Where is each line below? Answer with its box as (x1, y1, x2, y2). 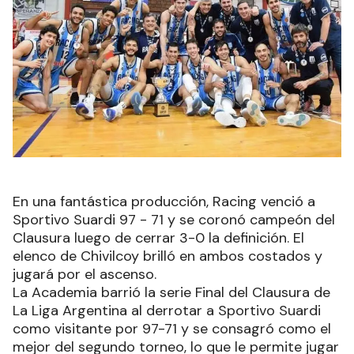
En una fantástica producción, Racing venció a (13, 192, 315, 212)
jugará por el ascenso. (13, 265, 156, 284)
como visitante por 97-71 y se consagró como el (13, 319, 331, 339)
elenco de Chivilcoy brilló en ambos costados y (13, 247, 322, 266)
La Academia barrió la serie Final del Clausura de (13, 283, 330, 303)
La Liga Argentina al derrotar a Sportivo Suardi (13, 301, 321, 321)
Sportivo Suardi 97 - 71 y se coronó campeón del (13, 210, 335, 230)
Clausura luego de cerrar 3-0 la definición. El (13, 228, 304, 248)
